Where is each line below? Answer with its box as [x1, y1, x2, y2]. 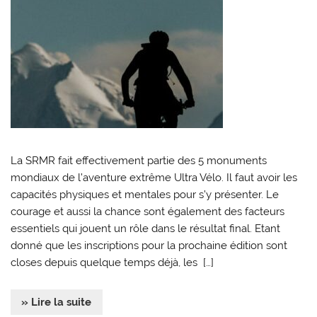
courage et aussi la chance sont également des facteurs [11, 204, 285, 218]
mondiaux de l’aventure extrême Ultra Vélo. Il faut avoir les [11, 171, 298, 184]
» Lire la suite [21, 296, 92, 309]
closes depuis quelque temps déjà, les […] [11, 255, 214, 269]
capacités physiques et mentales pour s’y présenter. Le [11, 188, 279, 201]
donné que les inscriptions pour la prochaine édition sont [11, 238, 288, 252]
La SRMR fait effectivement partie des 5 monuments [11, 154, 267, 167]
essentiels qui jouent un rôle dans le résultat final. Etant [11, 221, 281, 235]
